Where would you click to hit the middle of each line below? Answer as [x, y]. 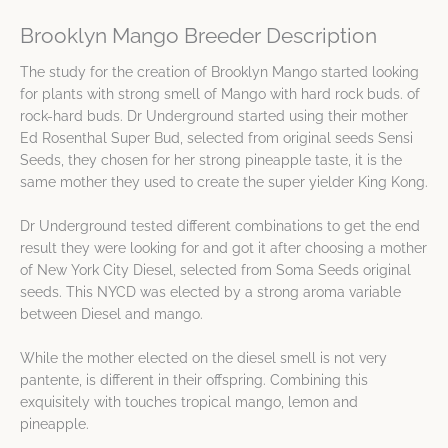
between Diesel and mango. [111, 314]
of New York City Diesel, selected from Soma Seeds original [215, 270]
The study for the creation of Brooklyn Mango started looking [219, 72]
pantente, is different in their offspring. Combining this [194, 379]
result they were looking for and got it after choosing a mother [223, 248]
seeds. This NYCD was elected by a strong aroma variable [210, 292]
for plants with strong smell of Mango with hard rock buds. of [220, 94]
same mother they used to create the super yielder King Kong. [224, 182]
